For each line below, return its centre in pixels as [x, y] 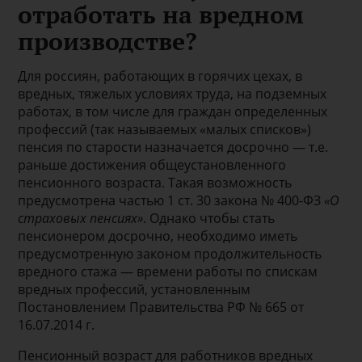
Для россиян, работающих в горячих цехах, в [160, 76]
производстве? [108, 41]
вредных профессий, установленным [135, 289]
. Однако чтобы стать [209, 218]
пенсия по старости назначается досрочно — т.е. [173, 147]
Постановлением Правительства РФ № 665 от [161, 307]
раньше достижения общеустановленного [152, 164]
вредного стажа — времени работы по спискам [168, 271]
